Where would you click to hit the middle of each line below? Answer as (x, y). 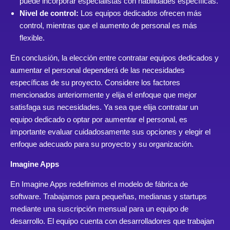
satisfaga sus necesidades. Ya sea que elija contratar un (104, 107)
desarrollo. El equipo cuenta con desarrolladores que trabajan (112, 221)
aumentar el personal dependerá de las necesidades (98, 70)
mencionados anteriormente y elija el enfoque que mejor (103, 95)
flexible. (32, 38)
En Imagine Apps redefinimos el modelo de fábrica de (99, 184)
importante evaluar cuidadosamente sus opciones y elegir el (110, 132)
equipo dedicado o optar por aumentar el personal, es (99, 120)
